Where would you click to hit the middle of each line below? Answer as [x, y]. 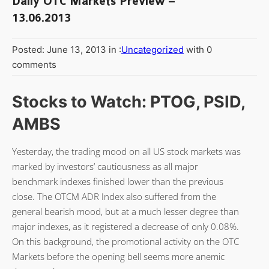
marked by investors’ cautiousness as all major [105, 166]
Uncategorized [153, 49]
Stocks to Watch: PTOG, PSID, [128, 101]
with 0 [198, 49]
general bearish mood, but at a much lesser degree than [125, 211]
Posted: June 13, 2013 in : [67, 49]
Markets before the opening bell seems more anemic [118, 256]
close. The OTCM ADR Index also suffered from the [114, 196]
